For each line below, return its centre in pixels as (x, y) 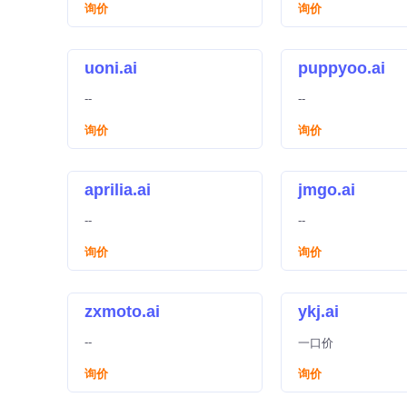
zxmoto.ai (122, 312)
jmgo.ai (327, 190)
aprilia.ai (118, 190)
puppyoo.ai (342, 68)
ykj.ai (318, 312)
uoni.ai (111, 68)
